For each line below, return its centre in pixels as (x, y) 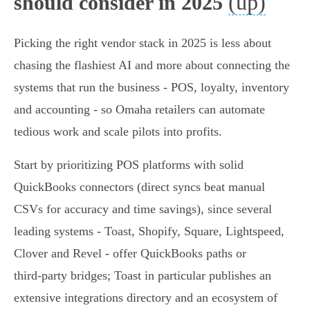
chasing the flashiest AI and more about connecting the (152, 65)
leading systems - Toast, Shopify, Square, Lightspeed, (149, 231)
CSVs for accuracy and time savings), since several (143, 209)
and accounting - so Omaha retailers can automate (139, 110)
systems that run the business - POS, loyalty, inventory (152, 88)
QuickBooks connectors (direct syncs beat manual (139, 187)
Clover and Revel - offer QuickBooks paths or (130, 254)
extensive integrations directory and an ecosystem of (146, 298)
